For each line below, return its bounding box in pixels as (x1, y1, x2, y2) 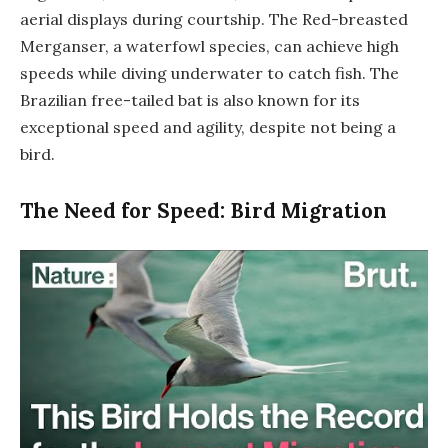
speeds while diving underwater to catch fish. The (20, 63, 399, 84)
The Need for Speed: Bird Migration (20, 196, 387, 224)
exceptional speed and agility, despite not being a (20, 117, 396, 138)
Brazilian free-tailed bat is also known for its (20, 90, 360, 111)
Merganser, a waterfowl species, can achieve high (20, 36, 399, 57)
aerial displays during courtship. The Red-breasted (20, 9, 408, 30)
